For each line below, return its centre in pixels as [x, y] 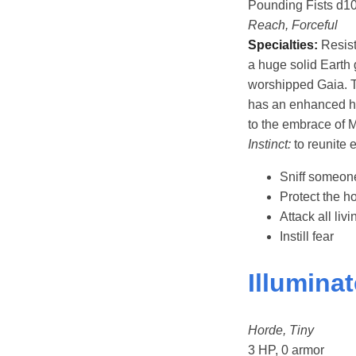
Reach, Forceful [293, 25]
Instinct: [269, 144]
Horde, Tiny [281, 331]
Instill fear [307, 236]
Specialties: [283, 44]
